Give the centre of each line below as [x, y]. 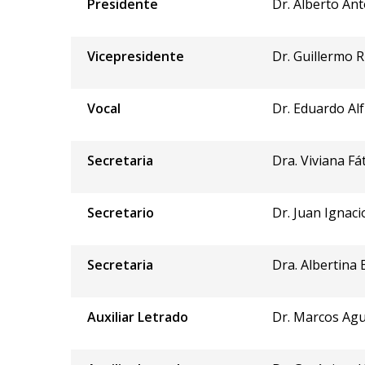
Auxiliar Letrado [138, 317]
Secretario [121, 212]
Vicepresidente [136, 56]
